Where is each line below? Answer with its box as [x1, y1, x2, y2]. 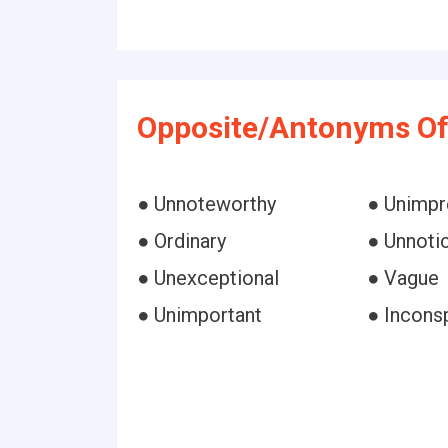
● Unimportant [137, 303, 262, 327]
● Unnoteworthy [137, 192, 276, 216]
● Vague [366, 266, 439, 290]
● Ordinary [137, 229, 226, 253]
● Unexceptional [137, 266, 279, 290]
